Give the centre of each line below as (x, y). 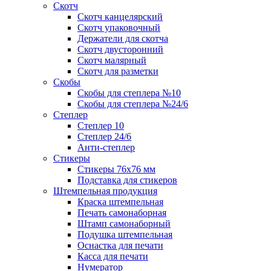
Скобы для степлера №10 (129, 93)
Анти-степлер (106, 148)
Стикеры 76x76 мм (116, 169)
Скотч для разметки (118, 71)
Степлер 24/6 (104, 137)
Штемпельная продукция (105, 191)
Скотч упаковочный (119, 28)
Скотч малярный (112, 60)
